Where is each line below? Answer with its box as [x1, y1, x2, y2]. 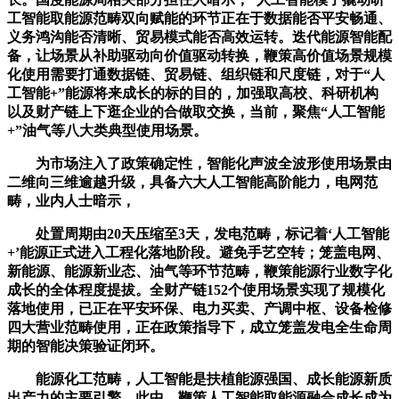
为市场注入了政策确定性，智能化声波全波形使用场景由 [7, 155, 392, 171]
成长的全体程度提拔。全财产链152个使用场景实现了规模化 [7, 281, 385, 297]
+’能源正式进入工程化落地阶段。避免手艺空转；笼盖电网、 [7, 244, 390, 260]
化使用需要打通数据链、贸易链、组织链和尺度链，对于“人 [7, 66, 385, 82]
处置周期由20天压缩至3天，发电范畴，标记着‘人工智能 [7, 225, 389, 241]
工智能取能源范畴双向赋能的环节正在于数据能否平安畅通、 [7, 10, 392, 26]
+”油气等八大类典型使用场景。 [7, 122, 208, 138]
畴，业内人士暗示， [7, 192, 135, 208]
